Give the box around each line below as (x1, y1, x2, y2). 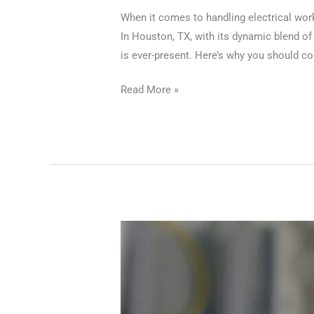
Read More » (121, 83, 179, 97)
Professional (120, 223, 180, 236)
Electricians (120, 242, 176, 255)
